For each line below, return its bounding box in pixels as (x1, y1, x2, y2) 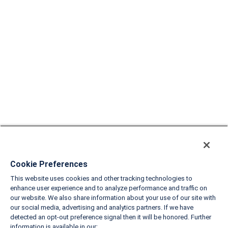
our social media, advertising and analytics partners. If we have (10, 204, 193, 211)
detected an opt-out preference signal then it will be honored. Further (10, 213, 211, 221)
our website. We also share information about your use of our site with (10, 194, 216, 202)
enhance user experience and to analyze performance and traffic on (10, 184, 207, 192)
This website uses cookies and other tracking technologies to (10, 175, 192, 182)
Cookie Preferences (10, 159, 88, 169)
